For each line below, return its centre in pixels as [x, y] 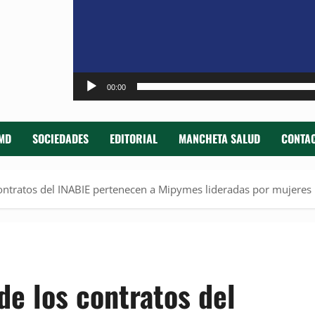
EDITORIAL [134, 139]
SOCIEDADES [60, 139]
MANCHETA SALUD [219, 139]
